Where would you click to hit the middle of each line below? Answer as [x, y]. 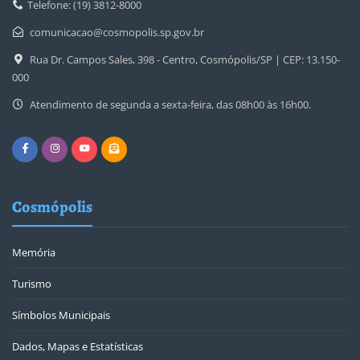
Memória [34, 253]
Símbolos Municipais [61, 315]
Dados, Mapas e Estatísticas [78, 347]
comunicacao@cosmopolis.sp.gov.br [117, 33]
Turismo [32, 284]
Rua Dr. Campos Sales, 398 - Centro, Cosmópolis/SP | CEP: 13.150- [185, 60]
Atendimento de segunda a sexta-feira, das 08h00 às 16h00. [170, 105]
